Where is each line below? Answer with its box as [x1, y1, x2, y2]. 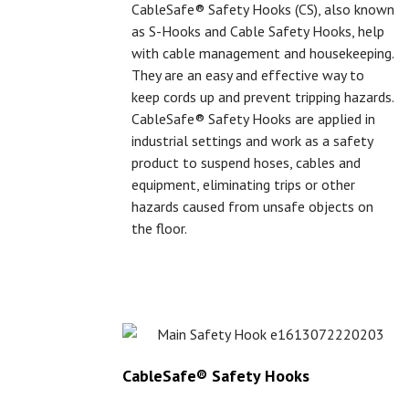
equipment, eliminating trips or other [131, 175, 355, 194]
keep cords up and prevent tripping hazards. [131, 88, 393, 107]
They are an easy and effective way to [131, 66, 364, 85]
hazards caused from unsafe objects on [131, 197, 373, 216]
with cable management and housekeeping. [131, 44, 393, 63]
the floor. [131, 219, 187, 238]
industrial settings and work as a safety [131, 131, 372, 151]
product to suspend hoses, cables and [131, 153, 361, 173]
